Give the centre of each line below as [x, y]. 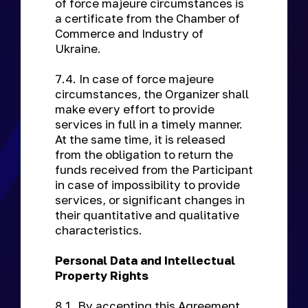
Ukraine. [79, 48]
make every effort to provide [135, 109]
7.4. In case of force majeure [134, 79]
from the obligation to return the [144, 154]
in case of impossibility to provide [147, 185]
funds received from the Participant [154, 169]
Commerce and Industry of [129, 33]
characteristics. [100, 230]
